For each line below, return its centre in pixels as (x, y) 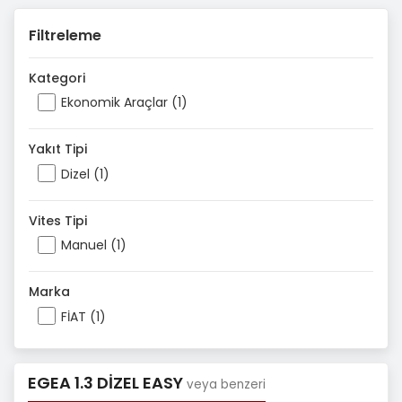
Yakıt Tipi (58, 149)
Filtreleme (65, 35)
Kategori (57, 78)
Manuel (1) (94, 245)
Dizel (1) (85, 174)
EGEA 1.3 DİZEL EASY (107, 382)
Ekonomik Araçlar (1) (124, 103)
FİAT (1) (83, 316)
